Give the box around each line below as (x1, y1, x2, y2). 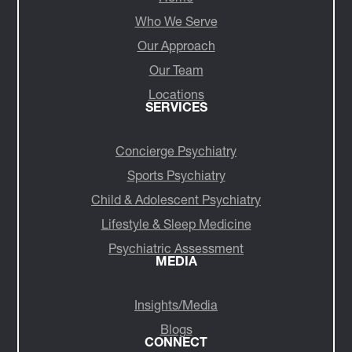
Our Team (148, 61, 203, 78)
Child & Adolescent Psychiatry (91, 191, 261, 207)
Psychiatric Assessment (108, 240, 244, 256)
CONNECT (145, 333, 207, 350)
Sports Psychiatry (126, 167, 225, 183)
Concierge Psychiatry (115, 142, 236, 159)
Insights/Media (134, 296, 218, 313)
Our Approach (137, 37, 215, 53)
